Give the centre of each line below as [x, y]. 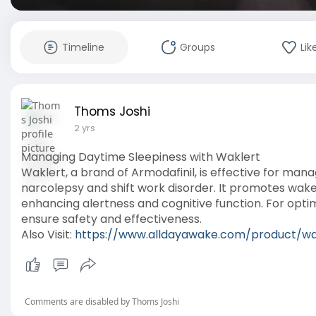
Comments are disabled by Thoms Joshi [102, 302]
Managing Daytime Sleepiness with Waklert [141, 157]
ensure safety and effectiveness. [111, 219]
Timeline [83, 47]
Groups [197, 47]
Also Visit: [48, 235]
